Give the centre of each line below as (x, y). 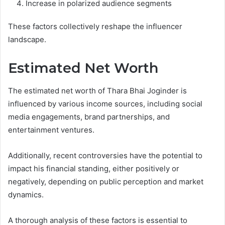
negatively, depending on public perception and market (106, 181)
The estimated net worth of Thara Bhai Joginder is (97, 90)
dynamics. (26, 194)
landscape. (27, 40)
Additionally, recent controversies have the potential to (105, 155)
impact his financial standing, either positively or (94, 168)
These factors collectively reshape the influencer (95, 27)
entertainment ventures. (51, 130)
